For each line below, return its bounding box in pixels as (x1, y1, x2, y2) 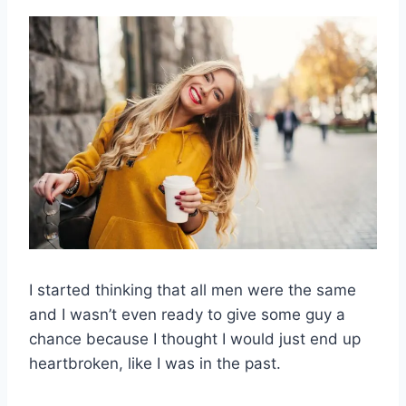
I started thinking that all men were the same (29, 280, 356, 299)
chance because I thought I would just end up (29, 329, 361, 348)
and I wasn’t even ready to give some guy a (29, 304, 345, 324)
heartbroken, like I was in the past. (29, 353, 281, 372)
